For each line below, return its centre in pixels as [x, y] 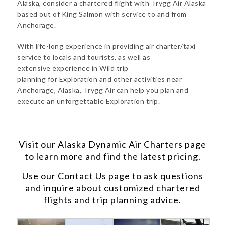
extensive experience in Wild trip [73, 68]
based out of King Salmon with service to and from [102, 14]
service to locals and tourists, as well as [84, 57]
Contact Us [82, 176]
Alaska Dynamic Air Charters [120, 144]
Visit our [38, 144]
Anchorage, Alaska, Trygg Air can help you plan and [103, 90]
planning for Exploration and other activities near [99, 79]
